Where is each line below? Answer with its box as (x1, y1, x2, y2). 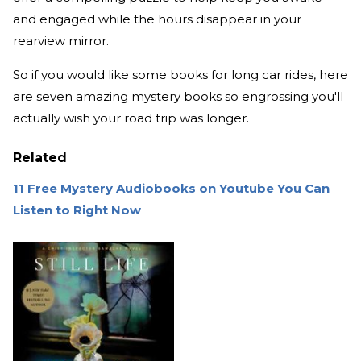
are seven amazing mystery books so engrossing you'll (13, 89, 343, 105)
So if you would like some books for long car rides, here (13, 67, 348, 83)
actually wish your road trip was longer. (13, 110, 249, 127)
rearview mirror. (13, 33, 112, 49)
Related (13, 150, 67, 166)
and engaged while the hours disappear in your (13, 11, 301, 27)
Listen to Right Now (13, 202, 141, 218)
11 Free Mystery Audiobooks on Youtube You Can (13, 180, 330, 197)
